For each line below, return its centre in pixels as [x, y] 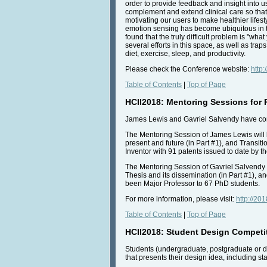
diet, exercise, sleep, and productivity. [185, 53]
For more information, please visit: [181, 199]
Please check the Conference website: [188, 69]
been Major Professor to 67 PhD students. [193, 183]
